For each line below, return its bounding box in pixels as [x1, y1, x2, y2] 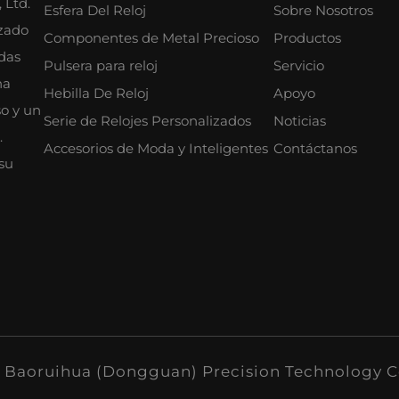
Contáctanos [273, 140, 357, 158]
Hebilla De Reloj [44, 85, 149, 102]
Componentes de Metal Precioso [44, 29, 259, 47]
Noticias [273, 112, 326, 130]
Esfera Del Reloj [44, 2, 146, 20]
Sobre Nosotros [273, 2, 373, 20]
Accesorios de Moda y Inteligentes [44, 140, 268, 158]
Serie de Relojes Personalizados [44, 112, 251, 130]
